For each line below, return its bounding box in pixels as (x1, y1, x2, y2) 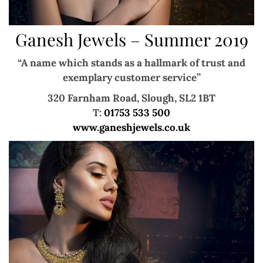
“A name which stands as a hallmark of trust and (18, 56, 245, 70)
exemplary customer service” (62, 71, 201, 85)
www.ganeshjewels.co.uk (73, 121, 190, 134)
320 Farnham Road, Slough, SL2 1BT (48, 92, 215, 105)
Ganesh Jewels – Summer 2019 (15, 27, 248, 50)
